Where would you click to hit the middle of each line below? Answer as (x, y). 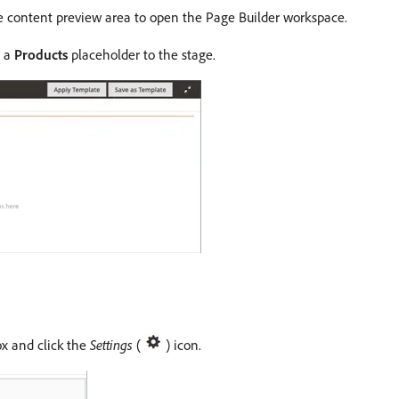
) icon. (182, 345)
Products (41, 54)
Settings (111, 345)
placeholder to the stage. (142, 54)
